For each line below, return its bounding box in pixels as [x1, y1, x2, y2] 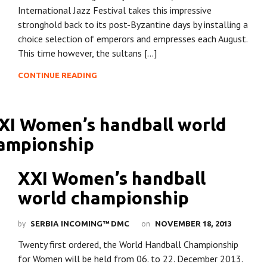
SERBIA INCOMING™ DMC [30, 219, 129, 228]
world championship [18, 188, 189, 209]
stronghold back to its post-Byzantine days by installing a [18, 18, 248, 30]
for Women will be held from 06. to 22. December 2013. [18, 253, 245, 265]
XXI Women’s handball [18, 168, 206, 189]
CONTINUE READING [18, 70, 97, 79]
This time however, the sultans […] [18, 46, 157, 59]
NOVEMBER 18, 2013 [155, 219, 232, 228]
